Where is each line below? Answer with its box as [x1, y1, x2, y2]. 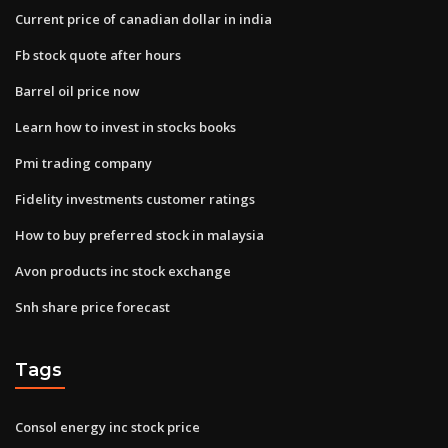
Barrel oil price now [15, 81, 140, 100]
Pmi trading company [15, 153, 152, 172]
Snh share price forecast [15, 297, 170, 316]
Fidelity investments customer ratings [15, 189, 255, 208]
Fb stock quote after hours [15, 45, 181, 64]
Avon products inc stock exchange [15, 261, 231, 280]
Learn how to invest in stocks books [15, 117, 236, 136]
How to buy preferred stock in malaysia [15, 225, 264, 244]
